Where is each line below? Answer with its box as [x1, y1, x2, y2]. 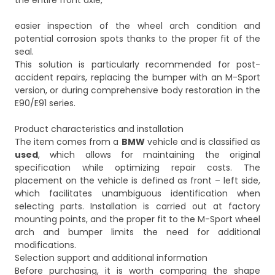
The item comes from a [15, 136, 122, 149]
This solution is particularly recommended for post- [15, 58, 260, 71]
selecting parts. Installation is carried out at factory [15, 200, 260, 213]
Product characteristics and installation [15, 123, 184, 136]
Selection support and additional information [15, 252, 207, 265]
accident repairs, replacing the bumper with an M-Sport [15, 71, 260, 84]
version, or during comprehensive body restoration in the [15, 84, 260, 97]
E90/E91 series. [15, 97, 76, 110]
